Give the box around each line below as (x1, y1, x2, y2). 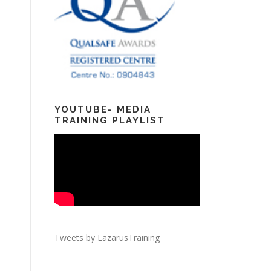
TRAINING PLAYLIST (54, 114, 165, 126)
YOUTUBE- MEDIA (54, 103, 151, 115)
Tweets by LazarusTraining (54, 231, 160, 243)
